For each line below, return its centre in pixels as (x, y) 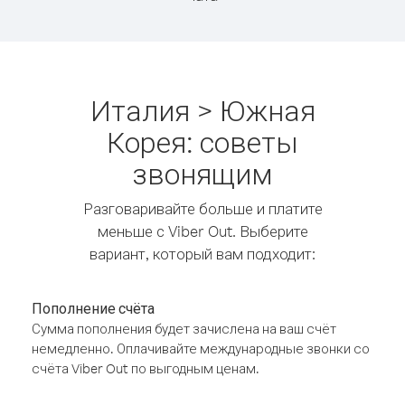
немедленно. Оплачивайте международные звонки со (201, 348)
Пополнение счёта (93, 308)
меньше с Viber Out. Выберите (202, 231)
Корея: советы (202, 141)
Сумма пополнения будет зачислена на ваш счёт (184, 329)
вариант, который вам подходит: (202, 254)
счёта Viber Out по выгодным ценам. (146, 368)
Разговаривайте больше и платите (202, 208)
